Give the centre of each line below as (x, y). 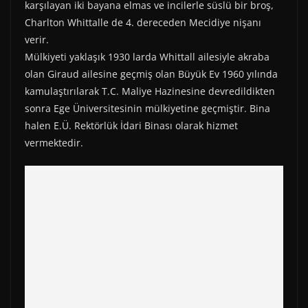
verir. (37, 40)
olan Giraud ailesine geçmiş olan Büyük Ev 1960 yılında (151, 74)
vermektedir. (54, 143)
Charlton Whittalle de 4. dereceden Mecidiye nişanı (143, 23)
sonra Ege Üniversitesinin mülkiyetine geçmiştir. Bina (147, 109)
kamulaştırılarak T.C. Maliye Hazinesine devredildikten (150, 91)
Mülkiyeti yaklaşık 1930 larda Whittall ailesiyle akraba (147, 57)
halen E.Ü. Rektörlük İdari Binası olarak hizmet (131, 126)
